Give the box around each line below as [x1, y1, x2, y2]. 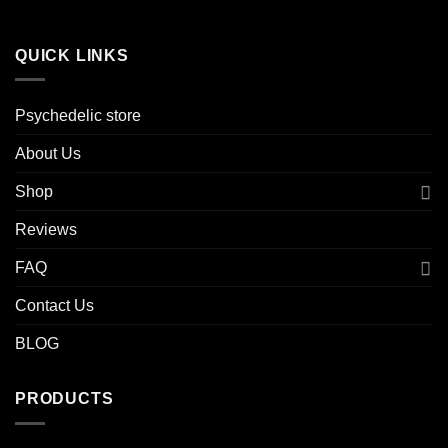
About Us [15, 145, 81, 163]
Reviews [15, 221, 77, 239]
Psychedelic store [15, 107, 141, 125]
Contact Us [15, 297, 94, 315]
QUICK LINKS [15, 46, 129, 64]
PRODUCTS [15, 390, 114, 408]
